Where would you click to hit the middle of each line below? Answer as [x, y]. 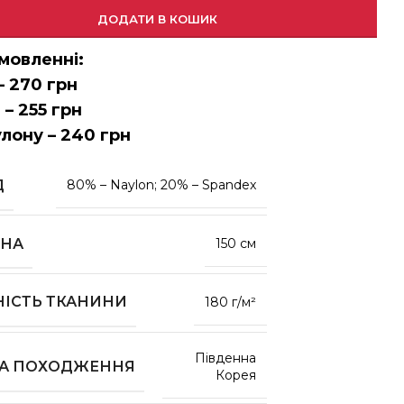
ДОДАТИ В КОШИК [158, 19]
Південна [225, 358]
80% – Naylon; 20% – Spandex [161, 185]
